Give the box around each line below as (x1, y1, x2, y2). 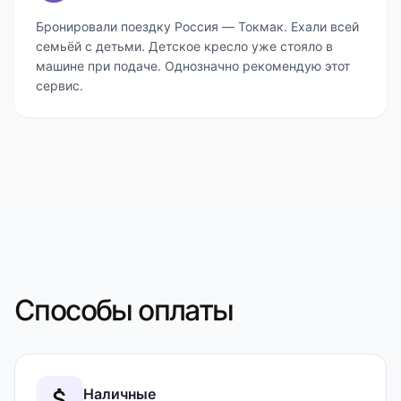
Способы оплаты (14, 293, 234, 328)
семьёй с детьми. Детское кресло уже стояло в (36, 38, 333, 54)
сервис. (36, 78, 83, 93)
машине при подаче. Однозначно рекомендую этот (36, 58, 350, 73)
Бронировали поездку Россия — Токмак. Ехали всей (36, 19, 359, 34)
